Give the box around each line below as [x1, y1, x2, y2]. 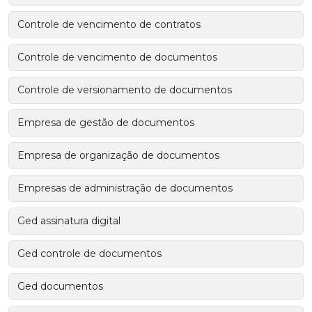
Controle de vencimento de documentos [17, 50, 217, 63]
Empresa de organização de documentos [17, 148, 219, 162]
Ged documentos [17, 279, 103, 292]
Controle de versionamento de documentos [17, 83, 232, 96]
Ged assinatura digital [17, 214, 120, 227]
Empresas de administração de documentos [17, 181, 233, 194]
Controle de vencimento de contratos [17, 17, 201, 31]
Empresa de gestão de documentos [17, 116, 194, 129]
